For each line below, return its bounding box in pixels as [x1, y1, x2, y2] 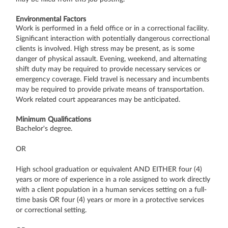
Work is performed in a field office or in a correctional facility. [16, 24, 209, 32]
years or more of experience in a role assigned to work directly [16, 176, 210, 183]
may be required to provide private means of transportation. [16, 85, 204, 93]
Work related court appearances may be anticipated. [16, 96, 180, 103]
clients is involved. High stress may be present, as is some [16, 45, 194, 52]
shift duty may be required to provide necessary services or [16, 65, 201, 73]
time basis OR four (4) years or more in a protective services [16, 196, 204, 204]
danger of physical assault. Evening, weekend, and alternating [16, 55, 207, 63]
